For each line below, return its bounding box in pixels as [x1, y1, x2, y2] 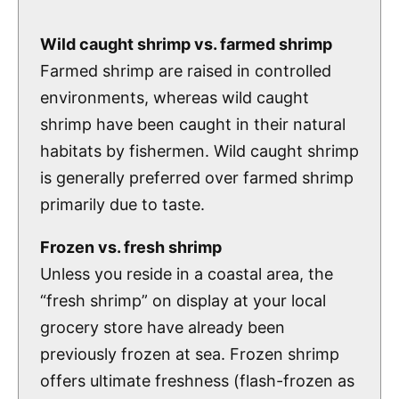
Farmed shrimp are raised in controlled [40, 61, 331, 80]
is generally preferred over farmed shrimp [40, 167, 354, 187]
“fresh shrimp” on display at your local [40, 290, 326, 310]
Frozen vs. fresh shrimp [40, 237, 222, 256]
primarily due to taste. [40, 194, 205, 214]
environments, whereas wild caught [40, 87, 309, 107]
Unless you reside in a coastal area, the [40, 264, 333, 283]
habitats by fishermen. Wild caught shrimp [40, 141, 359, 160]
